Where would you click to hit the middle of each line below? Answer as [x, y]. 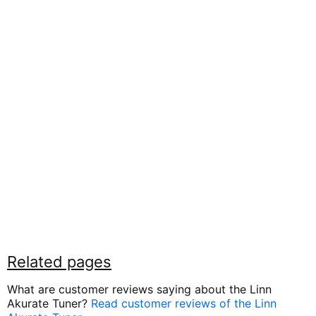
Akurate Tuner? [49, 303]
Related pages [59, 261]
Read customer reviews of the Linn [184, 303]
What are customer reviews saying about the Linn [139, 289]
